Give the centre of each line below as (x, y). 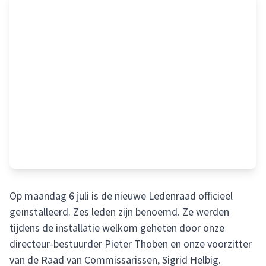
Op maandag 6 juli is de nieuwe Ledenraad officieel (121, 196)
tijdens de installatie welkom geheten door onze (117, 228)
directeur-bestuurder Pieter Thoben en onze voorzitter (131, 244)
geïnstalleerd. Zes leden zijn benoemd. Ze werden (119, 212)
